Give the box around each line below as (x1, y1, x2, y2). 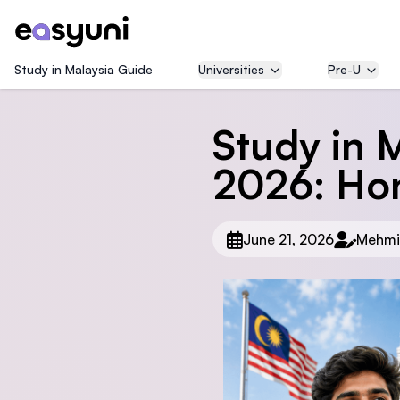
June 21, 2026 (243, 230, 334, 248)
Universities (197, 62, 264, 77)
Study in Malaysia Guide (14, 62, 153, 77)
